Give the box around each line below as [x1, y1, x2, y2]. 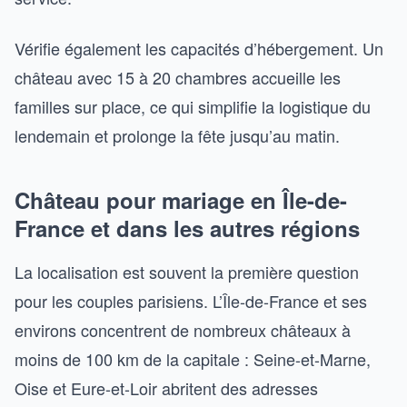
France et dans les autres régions [15, 213, 360, 243]
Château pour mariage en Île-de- [15, 184, 347, 215]
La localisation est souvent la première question [15, 260, 359, 283]
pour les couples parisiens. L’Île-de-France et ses [15, 289, 367, 313]
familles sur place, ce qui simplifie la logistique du [15, 94, 371, 118]
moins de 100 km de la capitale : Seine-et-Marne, [15, 347, 371, 371]
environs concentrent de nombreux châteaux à [15, 318, 351, 342]
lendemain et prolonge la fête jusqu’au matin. [15, 124, 340, 147]
